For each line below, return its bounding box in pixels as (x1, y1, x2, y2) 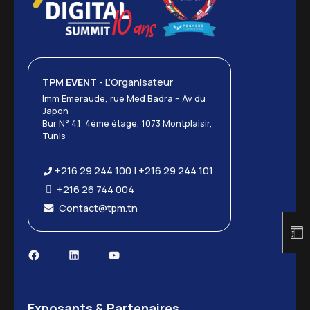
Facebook (27, 246, 84, 263)
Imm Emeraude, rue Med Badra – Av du (42, 92, 206, 104)
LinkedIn (67, 246, 116, 263)
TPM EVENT (42, 75, 97, 89)
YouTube (107, 246, 158, 263)
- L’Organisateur (97, 75, 173, 89)
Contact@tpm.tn (55, 201, 138, 215)
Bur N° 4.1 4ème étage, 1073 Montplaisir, (42, 117, 212, 129)
